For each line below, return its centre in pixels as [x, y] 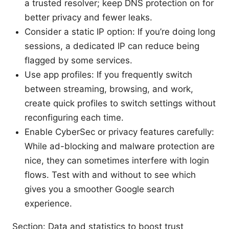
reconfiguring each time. [74, 117]
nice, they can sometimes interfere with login [117, 160]
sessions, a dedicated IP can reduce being [112, 46]
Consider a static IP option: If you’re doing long [120, 31]
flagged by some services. [78, 60]
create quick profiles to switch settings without [120, 103]
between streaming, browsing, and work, [109, 89]
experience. [48, 203]
